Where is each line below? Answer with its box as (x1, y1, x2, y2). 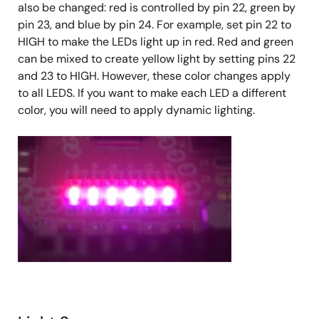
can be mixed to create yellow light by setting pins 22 (18, 51, 296, 66)
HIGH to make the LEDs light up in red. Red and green (18, 33, 293, 49)
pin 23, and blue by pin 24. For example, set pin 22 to (18, 16, 291, 32)
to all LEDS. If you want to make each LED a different (18, 85, 286, 100)
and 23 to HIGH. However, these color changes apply (18, 68, 291, 83)
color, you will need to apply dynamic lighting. (18, 102, 255, 117)
